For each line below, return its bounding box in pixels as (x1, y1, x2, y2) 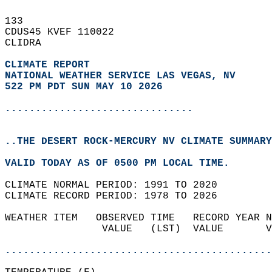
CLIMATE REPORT (5, 59, 96, 70)
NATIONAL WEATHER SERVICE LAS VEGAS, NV (5, 70, 236, 81)
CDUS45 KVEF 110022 (5, 27, 126, 38)
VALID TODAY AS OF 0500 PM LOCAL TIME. (5, 158, 242, 169)
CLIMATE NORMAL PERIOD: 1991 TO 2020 (5, 180, 229, 191)
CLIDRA (5, 38, 53, 49)
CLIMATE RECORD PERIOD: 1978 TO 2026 (5, 191, 229, 202)
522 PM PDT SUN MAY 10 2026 (5, 81, 163, 92)
